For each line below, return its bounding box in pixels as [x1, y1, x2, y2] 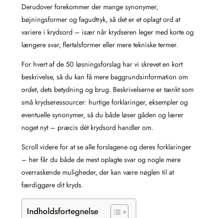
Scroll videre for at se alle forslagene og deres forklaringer [21, 142, 191, 152]
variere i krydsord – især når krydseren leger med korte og [21, 27, 194, 37]
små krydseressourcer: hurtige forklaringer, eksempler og [21, 97, 188, 108]
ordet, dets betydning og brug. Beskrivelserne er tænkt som [21, 85, 194, 95]
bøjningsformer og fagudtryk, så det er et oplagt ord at [21, 14, 180, 24]
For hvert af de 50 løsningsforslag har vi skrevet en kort [21, 59, 182, 70]
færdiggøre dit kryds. [21, 180, 83, 190]
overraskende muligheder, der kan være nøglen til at [21, 167, 174, 178]
